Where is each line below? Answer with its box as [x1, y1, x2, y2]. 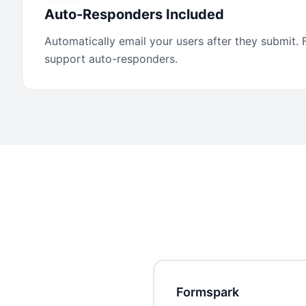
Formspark [176, 285, 239, 299]
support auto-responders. [44, 52, 178, 66]
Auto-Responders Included [44, 6, 224, 23]
